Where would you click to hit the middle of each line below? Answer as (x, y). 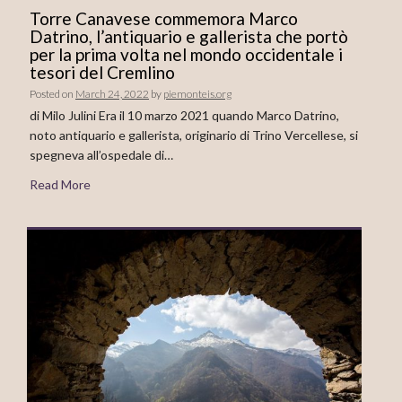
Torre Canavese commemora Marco (164, 19)
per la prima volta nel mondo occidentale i (186, 55)
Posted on (52, 94)
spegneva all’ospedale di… (101, 155)
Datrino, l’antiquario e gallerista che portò (189, 37)
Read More (60, 184)
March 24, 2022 (112, 94)
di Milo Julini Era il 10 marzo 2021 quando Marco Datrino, (184, 116)
